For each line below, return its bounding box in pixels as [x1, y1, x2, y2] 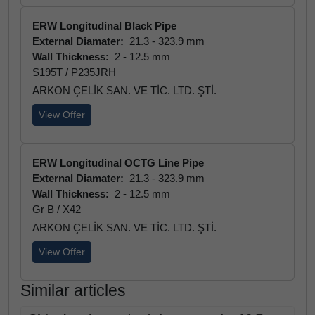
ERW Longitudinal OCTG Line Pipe [32, 157, 204, 169]
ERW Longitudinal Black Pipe [32, 20, 176, 32]
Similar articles [20, 281, 126, 300]
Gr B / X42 [32, 203, 81, 215]
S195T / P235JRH [32, 66, 116, 78]
